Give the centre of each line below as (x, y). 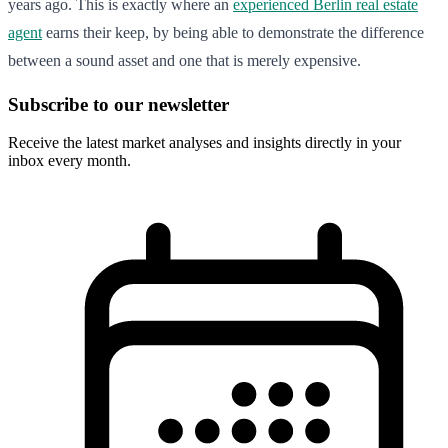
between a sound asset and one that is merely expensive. (184, 60)
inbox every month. (69, 161)
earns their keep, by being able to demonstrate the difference (233, 32)
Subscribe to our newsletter (118, 104)
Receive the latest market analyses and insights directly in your (204, 143)
